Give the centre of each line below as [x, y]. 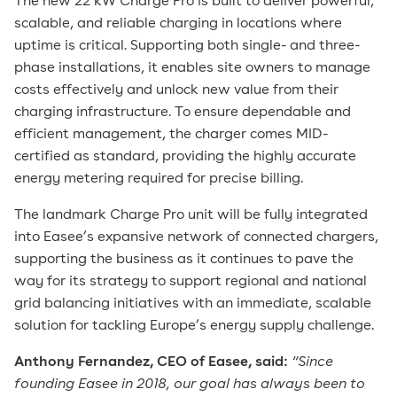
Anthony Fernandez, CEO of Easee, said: [151, 362]
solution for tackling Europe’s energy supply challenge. [194, 326]
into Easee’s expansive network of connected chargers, [196, 237]
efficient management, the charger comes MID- [171, 135]
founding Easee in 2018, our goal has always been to [190, 385]
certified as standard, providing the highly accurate [185, 157]
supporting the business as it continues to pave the [184, 260]
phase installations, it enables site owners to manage [192, 68]
